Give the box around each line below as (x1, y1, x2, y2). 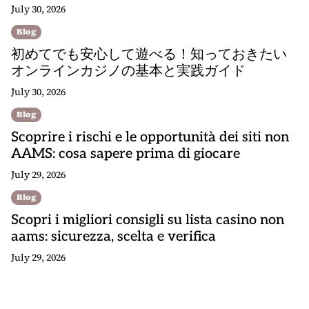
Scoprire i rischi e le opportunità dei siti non (11, 129, 289, 146)
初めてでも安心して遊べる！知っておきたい (11, 46, 287, 63)
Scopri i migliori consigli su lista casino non (11, 212, 284, 228)
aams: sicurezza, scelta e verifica (11, 228, 216, 245)
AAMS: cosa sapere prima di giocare (11, 146, 240, 162)
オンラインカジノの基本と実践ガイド (11, 63, 246, 79)
